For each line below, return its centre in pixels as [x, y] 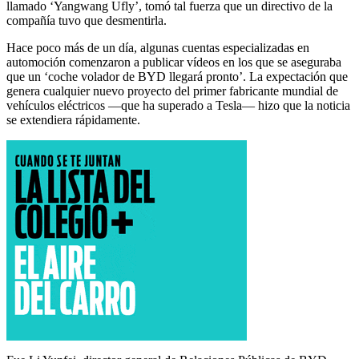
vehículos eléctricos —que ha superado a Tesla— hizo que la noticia [178, 105]
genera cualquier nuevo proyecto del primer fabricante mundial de [172, 91]
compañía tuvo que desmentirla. [87, 20]
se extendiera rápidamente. [73, 119]
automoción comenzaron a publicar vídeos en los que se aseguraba [174, 62]
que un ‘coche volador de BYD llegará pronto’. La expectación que [177, 76]
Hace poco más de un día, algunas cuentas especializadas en [158, 47]
